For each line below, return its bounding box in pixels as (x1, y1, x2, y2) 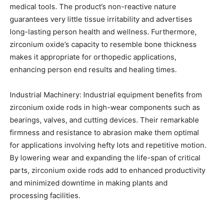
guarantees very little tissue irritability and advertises (10, 14, 192, 24)
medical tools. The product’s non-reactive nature (10, 1, 176, 11)
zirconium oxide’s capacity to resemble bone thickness (10, 39, 197, 49)
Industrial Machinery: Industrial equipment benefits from (10, 90, 202, 99)
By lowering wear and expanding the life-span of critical (10, 153, 201, 162)
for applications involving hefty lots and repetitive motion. (10, 140, 206, 150)
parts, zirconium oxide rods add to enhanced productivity (10, 165, 205, 175)
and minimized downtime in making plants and (10, 178, 168, 187)
